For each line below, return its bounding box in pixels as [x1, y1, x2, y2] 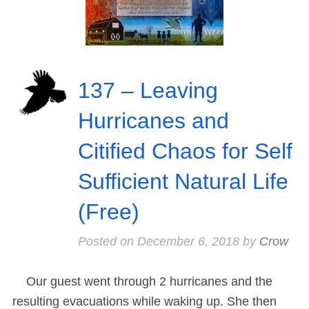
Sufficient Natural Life [77, 169, 288, 195]
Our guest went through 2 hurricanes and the [12, 275, 272, 289]
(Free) [77, 199, 139, 225]
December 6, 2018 [137, 235, 239, 249]
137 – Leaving [77, 78, 218, 103]
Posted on [77, 235, 137, 249]
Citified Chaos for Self [77, 139, 292, 164]
